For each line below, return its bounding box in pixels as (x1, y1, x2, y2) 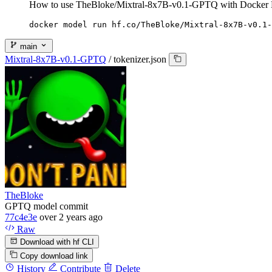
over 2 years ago (39, 211, 103, 222)
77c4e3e (5, 211, 37, 222)
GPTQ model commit (5, 200, 88, 211)
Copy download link (20, 251, 89, 260)
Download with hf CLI (18, 237, 95, 247)
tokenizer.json (114, 53, 166, 64)
